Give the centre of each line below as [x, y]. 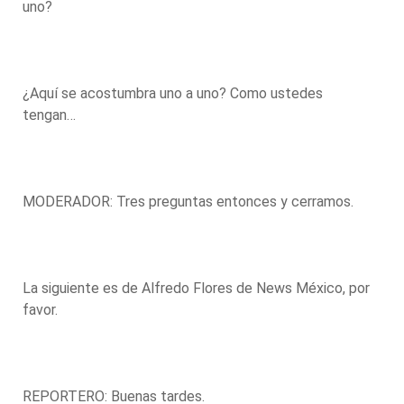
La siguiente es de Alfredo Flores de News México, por [196, 288]
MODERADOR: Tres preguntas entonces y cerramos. [190, 201]
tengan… [51, 115]
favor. [42, 309]
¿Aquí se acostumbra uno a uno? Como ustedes [173, 93]
